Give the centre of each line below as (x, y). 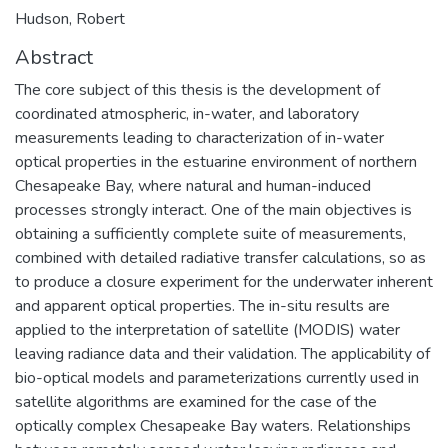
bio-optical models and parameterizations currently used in (217, 377)
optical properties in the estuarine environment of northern (216, 161)
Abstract (54, 57)
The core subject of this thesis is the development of (197, 89)
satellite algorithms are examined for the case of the (196, 401)
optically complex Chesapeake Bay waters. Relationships (213, 425)
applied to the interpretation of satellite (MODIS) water (207, 329)
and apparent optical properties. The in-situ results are (202, 305)
